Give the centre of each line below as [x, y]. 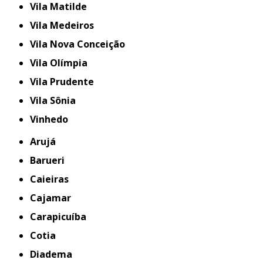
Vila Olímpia [62, 63]
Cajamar [54, 198]
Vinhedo [52, 119]
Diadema [55, 254]
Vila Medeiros [65, 26]
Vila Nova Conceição [81, 44]
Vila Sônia [56, 101]
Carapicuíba [62, 217]
